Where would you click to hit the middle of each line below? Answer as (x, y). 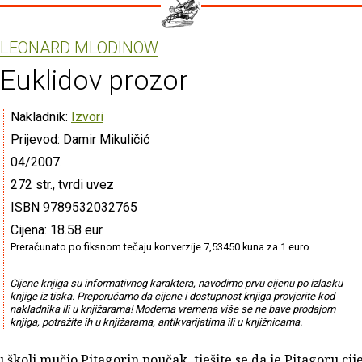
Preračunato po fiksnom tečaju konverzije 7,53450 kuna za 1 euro (160, 246)
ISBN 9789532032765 (74, 207)
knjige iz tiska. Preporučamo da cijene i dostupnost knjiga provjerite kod (172, 296)
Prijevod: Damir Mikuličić (80, 139)
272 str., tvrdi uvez (62, 184)
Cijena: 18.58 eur (57, 229)
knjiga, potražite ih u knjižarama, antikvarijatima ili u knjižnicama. (156, 322)
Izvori (87, 116)
